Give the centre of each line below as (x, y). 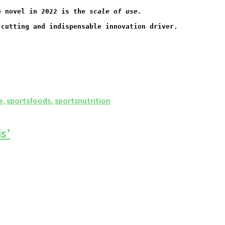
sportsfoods (29, 100)
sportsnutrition (83, 100)
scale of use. (116, 11)
